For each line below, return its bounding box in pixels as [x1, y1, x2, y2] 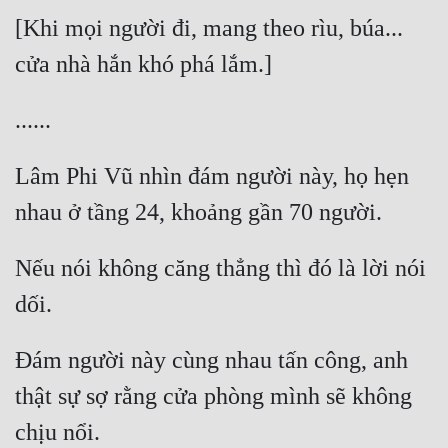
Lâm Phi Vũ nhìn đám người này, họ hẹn [15, 163, 409, 190]
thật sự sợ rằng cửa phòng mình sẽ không [15, 383, 412, 410]
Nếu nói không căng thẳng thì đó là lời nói [15, 255, 426, 282]
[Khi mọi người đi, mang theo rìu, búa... [15, 15, 403, 42]
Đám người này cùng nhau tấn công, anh [15, 347, 408, 374]
